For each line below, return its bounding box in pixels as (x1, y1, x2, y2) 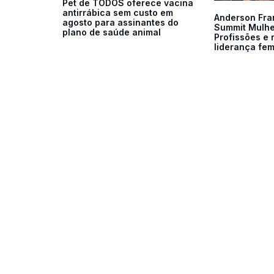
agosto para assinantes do (62, 17, 179, 28)
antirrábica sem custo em (62, 7, 173, 18)
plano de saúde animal (62, 26, 161, 37)
